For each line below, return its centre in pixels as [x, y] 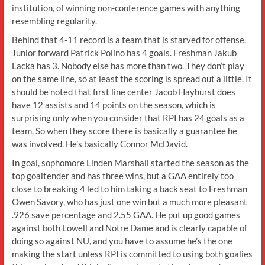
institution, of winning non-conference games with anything [126, 8]
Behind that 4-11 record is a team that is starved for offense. [129, 40]
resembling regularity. [54, 21]
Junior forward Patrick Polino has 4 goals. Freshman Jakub [124, 53]
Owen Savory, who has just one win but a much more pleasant [129, 202]
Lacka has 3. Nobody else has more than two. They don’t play [128, 66]
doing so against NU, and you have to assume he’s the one [122, 241]
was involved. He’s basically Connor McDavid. [99, 144]
